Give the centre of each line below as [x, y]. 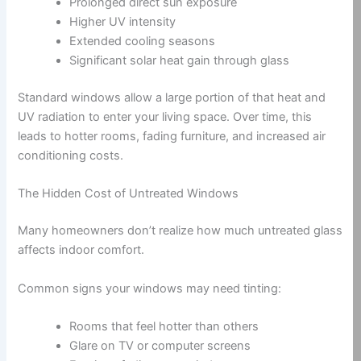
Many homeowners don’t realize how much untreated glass [180, 231]
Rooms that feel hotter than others [164, 326]
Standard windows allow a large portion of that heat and [172, 97]
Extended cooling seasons [143, 41]
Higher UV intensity [123, 22]
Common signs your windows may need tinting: [150, 288]
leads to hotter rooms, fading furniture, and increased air [172, 136]
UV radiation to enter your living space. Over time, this [165, 116]
